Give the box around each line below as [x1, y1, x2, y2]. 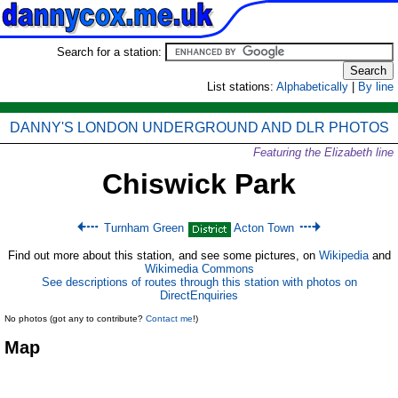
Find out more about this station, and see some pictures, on [7, 249, 319, 262]
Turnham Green [104, 221, 184, 235]
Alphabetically [276, 80, 348, 93]
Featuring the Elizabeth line [253, 146, 394, 159]
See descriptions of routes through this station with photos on [41, 275, 357, 289]
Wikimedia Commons [144, 262, 254, 275]
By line [358, 80, 394, 93]
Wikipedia [318, 249, 369, 262]
